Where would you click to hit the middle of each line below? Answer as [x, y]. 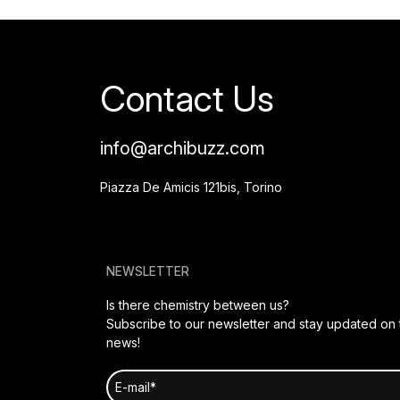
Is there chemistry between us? [198, 305]
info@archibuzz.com [183, 149]
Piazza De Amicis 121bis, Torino [191, 187]
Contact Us [187, 98]
